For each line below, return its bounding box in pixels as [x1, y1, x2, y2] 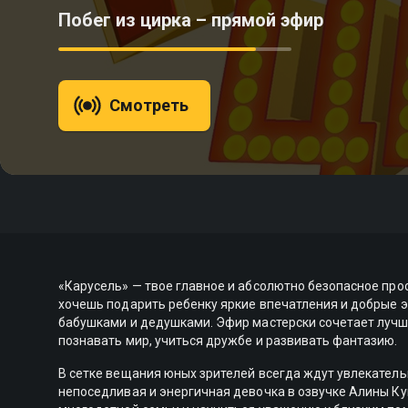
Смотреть [109, 96, 189, 115]
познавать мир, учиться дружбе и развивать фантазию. [58, 333, 398, 348]
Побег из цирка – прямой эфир [58, 9, 323, 31]
